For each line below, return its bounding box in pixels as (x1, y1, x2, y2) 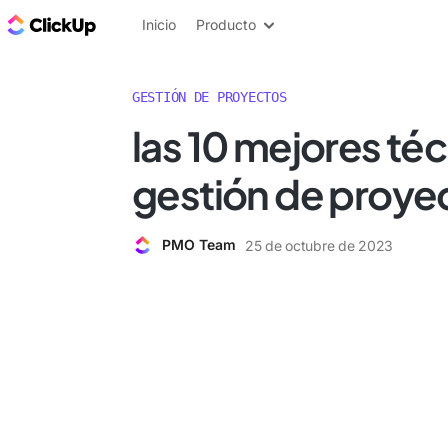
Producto (196, 16, 256, 33)
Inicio (142, 16, 176, 33)
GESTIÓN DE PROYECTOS (132, 89, 287, 105)
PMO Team (162, 236, 236, 253)
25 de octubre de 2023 (245, 236, 394, 254)
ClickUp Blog (100, 13, 201, 35)
